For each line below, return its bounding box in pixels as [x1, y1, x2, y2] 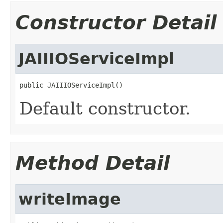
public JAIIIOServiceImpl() [19, 81, 123, 89]
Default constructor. [19, 98, 191, 118]
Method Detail [15, 151, 170, 174]
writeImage [18, 190, 121, 208]
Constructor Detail [15, 11, 217, 34]
